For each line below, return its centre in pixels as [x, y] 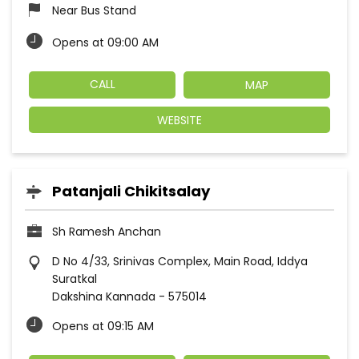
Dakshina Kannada [104, 296]
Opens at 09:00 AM [105, 43]
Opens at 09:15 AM [103, 326]
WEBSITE [179, 120]
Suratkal [75, 278]
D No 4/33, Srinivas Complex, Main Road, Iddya [180, 261]
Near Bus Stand [94, 11]
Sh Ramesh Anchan [107, 231]
